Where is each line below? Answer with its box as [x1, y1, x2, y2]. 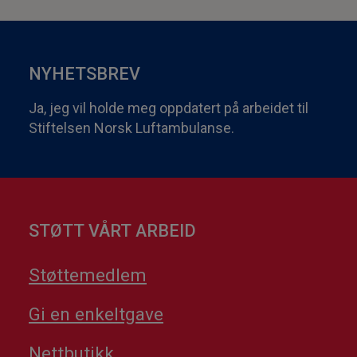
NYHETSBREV [29, 63, 140, 84]
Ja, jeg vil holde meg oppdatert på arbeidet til [29, 99, 308, 116]
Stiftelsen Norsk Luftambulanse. [29, 119, 234, 136]
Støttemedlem [29, 264, 147, 285]
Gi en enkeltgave [29, 303, 163, 324]
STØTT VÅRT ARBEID [29, 220, 196, 241]
